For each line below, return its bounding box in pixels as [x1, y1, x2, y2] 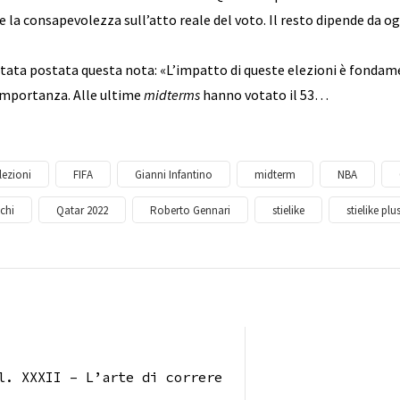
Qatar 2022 [56, 202, 108, 218]
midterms [144, 86, 200, 104]
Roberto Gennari [150, 202, 230, 218]
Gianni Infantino [135, 166, 212, 182]
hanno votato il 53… [200, 86, 329, 104]
